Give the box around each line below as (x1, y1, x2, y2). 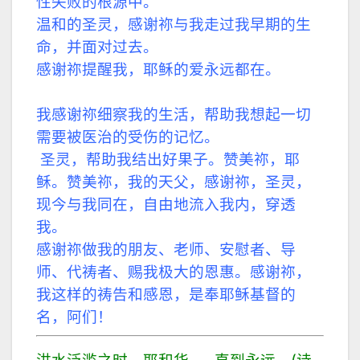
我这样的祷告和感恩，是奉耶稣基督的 (36, 284, 296, 304)
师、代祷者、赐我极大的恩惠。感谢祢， (36, 262, 311, 281)
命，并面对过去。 (36, 37, 158, 56)
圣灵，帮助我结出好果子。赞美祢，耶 (40, 149, 300, 169)
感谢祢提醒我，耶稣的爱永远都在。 (36, 59, 280, 79)
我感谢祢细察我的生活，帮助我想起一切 (36, 104, 311, 124)
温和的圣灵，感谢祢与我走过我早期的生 (36, 14, 311, 34)
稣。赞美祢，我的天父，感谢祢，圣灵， (36, 172, 311, 191)
